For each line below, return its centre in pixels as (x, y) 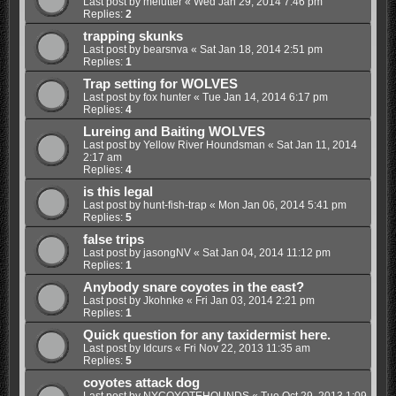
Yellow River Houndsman (204, 145)
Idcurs (157, 348)
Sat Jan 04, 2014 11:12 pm (266, 252)
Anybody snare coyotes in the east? (193, 287)
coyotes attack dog (141, 382)
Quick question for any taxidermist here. (206, 335)
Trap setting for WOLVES (160, 84)
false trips (113, 239)
